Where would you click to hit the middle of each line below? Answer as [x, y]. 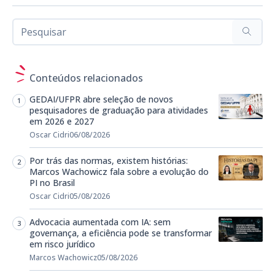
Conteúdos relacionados [86, 78]
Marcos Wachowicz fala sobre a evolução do [119, 172]
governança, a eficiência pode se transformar [121, 233]
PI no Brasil [52, 183]
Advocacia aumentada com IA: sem [100, 222]
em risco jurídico [62, 244]
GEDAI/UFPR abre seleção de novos [101, 99]
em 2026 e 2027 [62, 122]
